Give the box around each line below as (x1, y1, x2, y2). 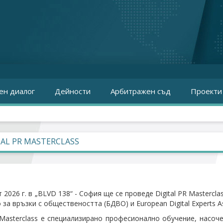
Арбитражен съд (111, 86, 171, 96)
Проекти (191, 86, 222, 96)
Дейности (55, 86, 91, 96)
